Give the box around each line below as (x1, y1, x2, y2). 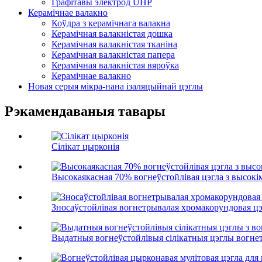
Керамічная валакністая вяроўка (51, 60, 179, 71)
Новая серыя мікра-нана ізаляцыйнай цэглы (28, 81, 203, 92)
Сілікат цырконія (51, 141, 119, 151)
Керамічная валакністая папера (51, 50, 175, 60)
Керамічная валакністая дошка (51, 29, 173, 39)
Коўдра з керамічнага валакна (51, 18, 170, 29)
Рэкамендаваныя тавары (5, 103, 166, 119)
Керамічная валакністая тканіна (51, 39, 177, 50)
